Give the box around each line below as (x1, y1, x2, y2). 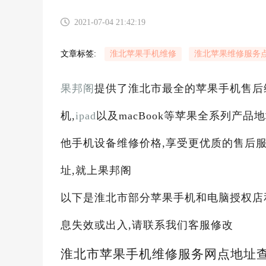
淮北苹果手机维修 (110, 49, 176, 58)
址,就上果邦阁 (61, 164, 132, 176)
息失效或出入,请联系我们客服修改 (61, 219, 233, 231)
